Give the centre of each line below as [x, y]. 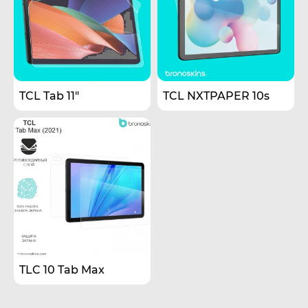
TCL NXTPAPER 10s [216, 96]
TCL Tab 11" [49, 96]
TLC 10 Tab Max [62, 270]
